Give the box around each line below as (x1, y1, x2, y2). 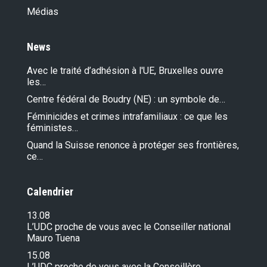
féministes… (27, 122, 78, 134)
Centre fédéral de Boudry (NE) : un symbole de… (27, 94, 225, 105)
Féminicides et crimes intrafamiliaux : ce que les (27, 111, 228, 123)
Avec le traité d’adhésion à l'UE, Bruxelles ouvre (27, 65, 223, 77)
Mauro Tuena (27, 232, 80, 244)
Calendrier (27, 185, 73, 198)
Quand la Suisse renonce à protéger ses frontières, (27, 139, 239, 151)
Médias (27, 6, 58, 18)
